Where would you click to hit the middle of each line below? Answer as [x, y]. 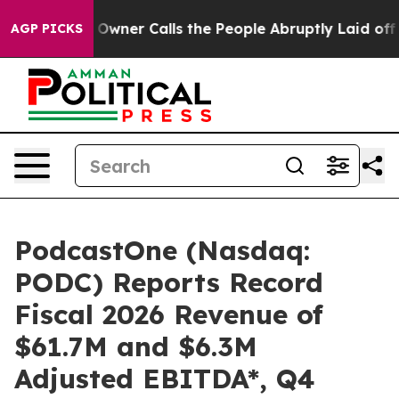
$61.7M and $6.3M [136, 346]
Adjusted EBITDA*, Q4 [165, 379]
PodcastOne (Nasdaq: [162, 250]
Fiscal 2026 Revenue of [169, 314]
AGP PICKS [47, 28]
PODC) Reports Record [169, 282]
